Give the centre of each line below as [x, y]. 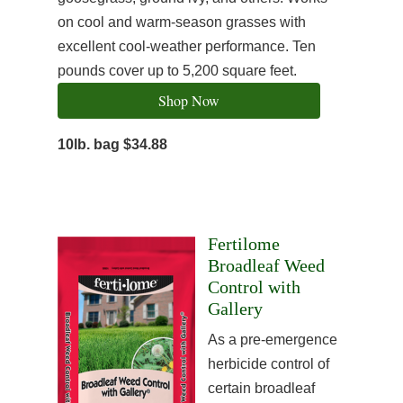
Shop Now [189, 100]
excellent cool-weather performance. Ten [187, 46]
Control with [254, 287]
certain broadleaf [261, 388]
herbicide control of [269, 364]
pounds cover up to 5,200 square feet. [177, 71]
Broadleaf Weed [266, 265]
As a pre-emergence [273, 340]
